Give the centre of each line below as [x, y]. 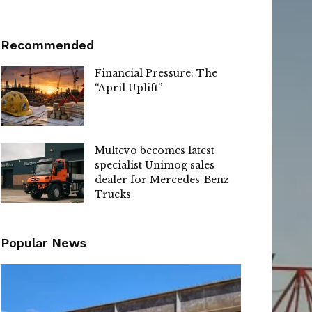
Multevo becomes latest [155, 151]
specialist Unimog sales [155, 165]
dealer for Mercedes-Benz [162, 180]
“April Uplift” [128, 88]
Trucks [113, 195]
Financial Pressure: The [156, 73]
